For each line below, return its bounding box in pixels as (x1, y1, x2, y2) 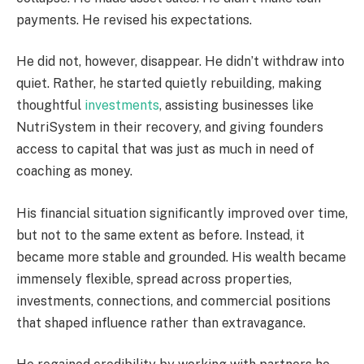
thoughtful (16, 97, 84, 114)
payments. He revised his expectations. (16, 11, 252, 28)
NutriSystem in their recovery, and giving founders (16, 119, 323, 136)
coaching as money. (16, 163, 132, 180)
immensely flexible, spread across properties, (16, 271, 292, 287)
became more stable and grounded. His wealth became (16, 249, 346, 265)
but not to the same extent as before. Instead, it (16, 227, 305, 243)
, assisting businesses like (159, 97, 314, 114)
